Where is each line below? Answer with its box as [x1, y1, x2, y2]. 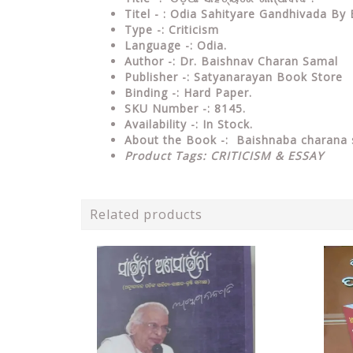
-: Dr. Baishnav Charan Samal [168, 53, 338, 69]
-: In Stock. [191, 116, 253, 132]
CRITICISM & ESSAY [210, 147, 324, 163]
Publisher [124, 69, 182, 84]
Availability [124, 116, 191, 132]
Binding [124, 84, 172, 100]
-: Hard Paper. [172, 84, 252, 100]
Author [124, 53, 168, 69]
